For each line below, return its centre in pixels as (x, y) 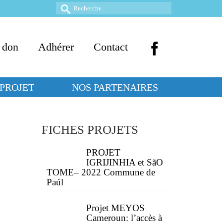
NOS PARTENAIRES (115, 87)
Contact (111, 47)
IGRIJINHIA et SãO (124, 162)
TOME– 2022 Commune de (101, 172)
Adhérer (56, 47)
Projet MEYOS (115, 208)
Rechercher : (79, 8)
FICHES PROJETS (90, 130)
